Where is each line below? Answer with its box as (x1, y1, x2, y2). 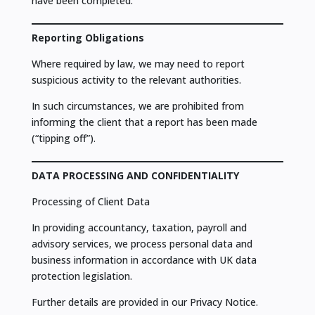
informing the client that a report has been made (31, 115, 257, 129)
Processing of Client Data (31, 195, 150, 209)
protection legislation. (31, 269, 132, 283)
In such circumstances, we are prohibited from (31, 99, 244, 113)
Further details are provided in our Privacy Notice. (31, 295, 258, 309)
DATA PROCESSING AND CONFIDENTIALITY (31, 169, 239, 183)
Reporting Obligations (31, 31, 144, 45)
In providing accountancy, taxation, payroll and (31, 221, 247, 235)
